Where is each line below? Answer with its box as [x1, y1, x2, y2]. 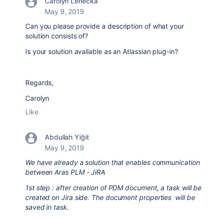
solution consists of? [25, 32, 89, 40]
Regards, [25, 78, 54, 87]
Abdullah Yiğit [45, 133, 89, 141]
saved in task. [25, 203, 73, 211]
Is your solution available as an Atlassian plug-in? [25, 47, 178, 55]
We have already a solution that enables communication [25, 158, 200, 166]
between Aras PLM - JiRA [25, 168, 106, 176]
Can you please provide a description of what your [25, 22, 184, 30]
